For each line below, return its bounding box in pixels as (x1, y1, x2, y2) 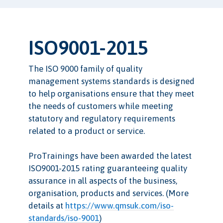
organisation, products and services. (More (28, 188, 189, 199)
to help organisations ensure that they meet (28, 89, 194, 99)
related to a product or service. (28, 126, 145, 136)
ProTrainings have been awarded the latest (28, 151, 192, 161)
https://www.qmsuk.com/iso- (65, 201, 174, 211)
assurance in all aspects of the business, (28, 176, 177, 186)
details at (28, 201, 65, 211)
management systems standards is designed (28, 76, 195, 87)
